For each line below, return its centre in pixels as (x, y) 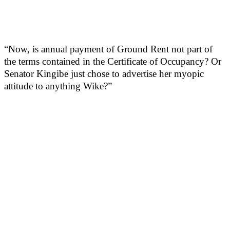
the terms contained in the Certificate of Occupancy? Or (113, 62)
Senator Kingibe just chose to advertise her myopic (104, 74)
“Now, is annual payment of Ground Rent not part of (108, 49)
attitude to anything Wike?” (58, 86)
